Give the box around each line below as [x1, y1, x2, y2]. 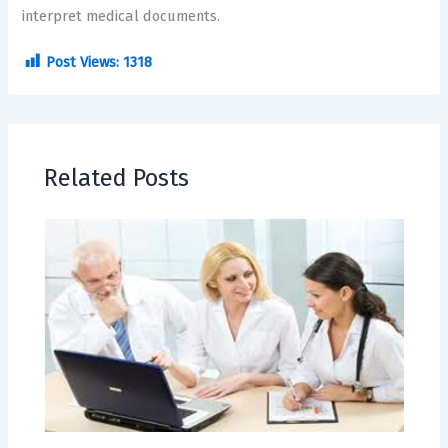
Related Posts [44, 164, 190, 193]
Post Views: [46, 52, 120, 71]
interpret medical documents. [22, 7, 221, 26]
